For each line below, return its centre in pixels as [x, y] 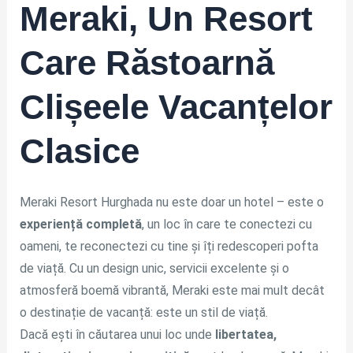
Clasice [79, 150]
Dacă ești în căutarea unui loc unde [117, 335]
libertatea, [245, 335]
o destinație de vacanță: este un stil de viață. [143, 313]
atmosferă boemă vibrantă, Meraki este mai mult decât [172, 291]
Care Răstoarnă [147, 62]
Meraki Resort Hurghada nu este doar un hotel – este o [171, 203]
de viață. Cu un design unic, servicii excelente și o [154, 269]
